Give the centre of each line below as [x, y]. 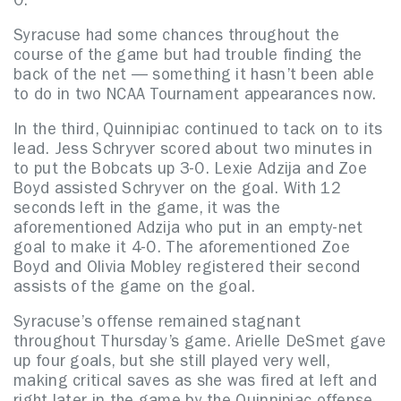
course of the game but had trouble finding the [188, 57]
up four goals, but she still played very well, [172, 363]
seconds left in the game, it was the [147, 210]
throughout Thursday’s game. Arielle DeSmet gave [200, 344]
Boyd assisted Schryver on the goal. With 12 [177, 191]
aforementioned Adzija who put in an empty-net [188, 230]
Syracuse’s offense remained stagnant [157, 324]
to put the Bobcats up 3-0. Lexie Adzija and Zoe [191, 171]
